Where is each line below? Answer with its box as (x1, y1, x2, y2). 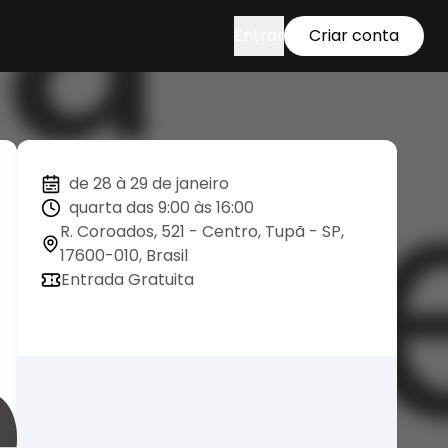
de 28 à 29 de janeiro (69, 172, 229, 195)
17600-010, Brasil (59, 244, 188, 267)
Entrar (234, 24, 284, 47)
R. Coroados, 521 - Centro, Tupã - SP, (59, 220, 344, 243)
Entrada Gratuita (61, 268, 194, 291)
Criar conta (309, 24, 399, 47)
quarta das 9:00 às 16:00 (69, 196, 254, 219)
